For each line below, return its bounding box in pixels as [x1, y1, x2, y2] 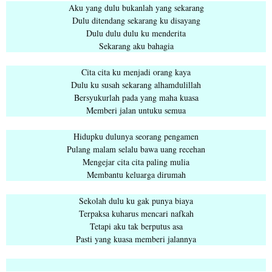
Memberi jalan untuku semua [86, 104, 186, 117]
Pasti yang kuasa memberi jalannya [76, 233, 196, 245]
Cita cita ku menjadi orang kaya [81, 66, 191, 78]
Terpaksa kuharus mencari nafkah [78, 208, 194, 220]
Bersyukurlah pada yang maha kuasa [73, 92, 199, 104]
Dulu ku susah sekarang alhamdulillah [71, 79, 201, 91]
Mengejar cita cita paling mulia [83, 156, 189, 168]
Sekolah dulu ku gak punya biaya [79, 195, 193, 207]
